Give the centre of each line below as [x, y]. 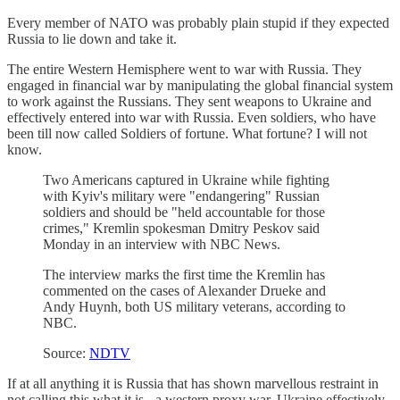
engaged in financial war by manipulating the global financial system [200, 85]
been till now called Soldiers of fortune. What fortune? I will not [187, 133]
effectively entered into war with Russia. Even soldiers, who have [192, 117]
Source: [66, 353]
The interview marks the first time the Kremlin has [184, 274]
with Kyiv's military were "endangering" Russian [181, 196]
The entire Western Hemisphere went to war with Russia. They [184, 69]
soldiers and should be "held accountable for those [184, 212]
